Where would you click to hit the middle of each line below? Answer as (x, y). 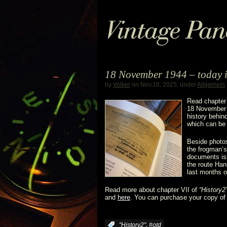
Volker (122, 85)
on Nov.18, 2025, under (164, 85)
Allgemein (211, 85)
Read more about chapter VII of (152, 190)
